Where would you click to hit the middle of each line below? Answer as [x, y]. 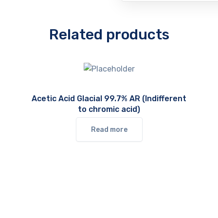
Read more [109, 130]
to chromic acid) [109, 109]
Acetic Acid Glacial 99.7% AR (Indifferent [109, 99]
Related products [109, 35]
